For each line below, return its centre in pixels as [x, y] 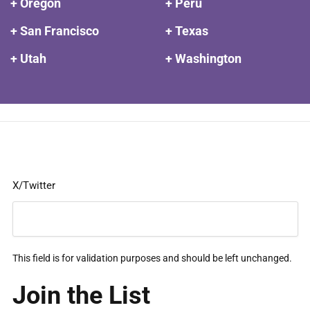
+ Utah [28, 58]
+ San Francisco [55, 31]
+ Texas [187, 31]
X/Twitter [34, 185]
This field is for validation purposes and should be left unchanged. [152, 258]
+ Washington [203, 58]
